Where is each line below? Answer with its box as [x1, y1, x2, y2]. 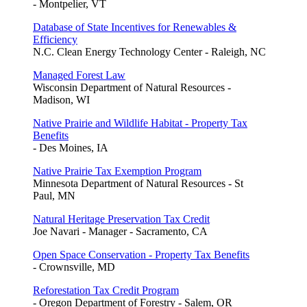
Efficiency [33, 34, 77, 46]
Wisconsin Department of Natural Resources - [33, 82, 231, 94]
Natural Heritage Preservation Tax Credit [33, 213, 210, 225]
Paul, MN [33, 190, 75, 202]
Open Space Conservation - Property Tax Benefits [33, 249, 249, 261]
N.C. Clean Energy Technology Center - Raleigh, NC [33, 46, 266, 58]
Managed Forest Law [33, 69, 125, 82]
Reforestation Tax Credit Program [33, 284, 179, 297]
